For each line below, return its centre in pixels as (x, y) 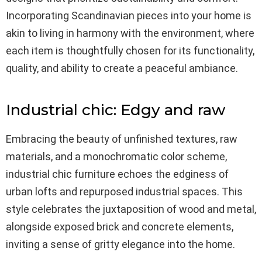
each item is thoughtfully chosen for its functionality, (130, 50)
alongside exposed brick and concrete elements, (120, 226)
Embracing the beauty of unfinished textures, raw (122, 139)
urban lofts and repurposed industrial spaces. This (124, 191)
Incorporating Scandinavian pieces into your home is (129, 15)
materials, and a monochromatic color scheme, (116, 156)
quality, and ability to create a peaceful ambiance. (122, 68)
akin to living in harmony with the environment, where (130, 33)
